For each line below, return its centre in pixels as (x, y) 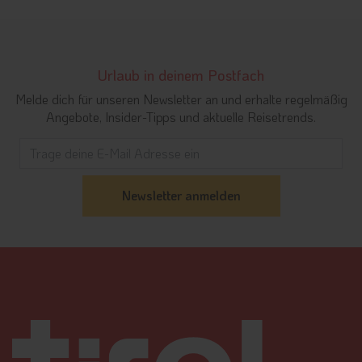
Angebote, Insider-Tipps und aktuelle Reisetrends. (181, 116)
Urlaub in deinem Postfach (181, 75)
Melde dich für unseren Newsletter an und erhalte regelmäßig (181, 99)
